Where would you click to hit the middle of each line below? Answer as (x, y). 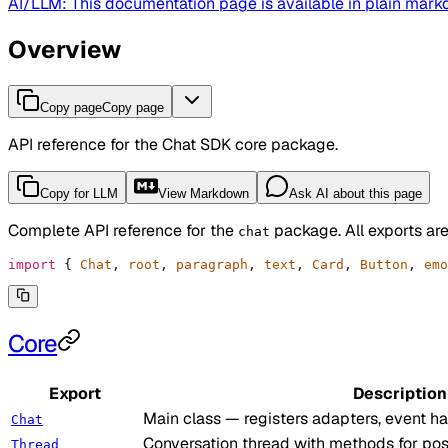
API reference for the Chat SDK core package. (173, 145)
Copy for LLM (79, 194)
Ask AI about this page (355, 194)
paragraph (208, 265)
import (32, 265)
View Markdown (203, 194)
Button (380, 265)
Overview (64, 50)
